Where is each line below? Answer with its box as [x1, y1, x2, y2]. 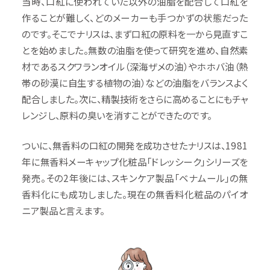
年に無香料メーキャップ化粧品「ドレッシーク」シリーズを [22, 155, 248, 169]
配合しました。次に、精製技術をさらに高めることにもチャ [22, 92, 248, 105]
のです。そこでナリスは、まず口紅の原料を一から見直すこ [22, 27, 248, 40]
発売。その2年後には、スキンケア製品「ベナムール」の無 [22, 171, 248, 185]
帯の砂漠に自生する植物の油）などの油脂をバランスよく [22, 75, 248, 89]
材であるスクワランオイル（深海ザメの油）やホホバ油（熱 [22, 59, 248, 73]
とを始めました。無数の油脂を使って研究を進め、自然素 [22, 43, 248, 57]
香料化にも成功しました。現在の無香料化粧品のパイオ [22, 187, 248, 201]
